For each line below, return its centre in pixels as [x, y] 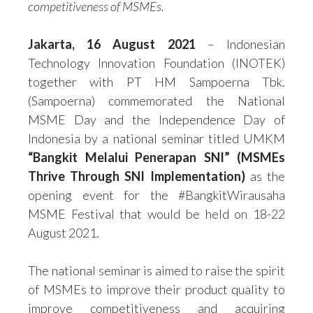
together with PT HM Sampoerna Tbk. [156, 82]
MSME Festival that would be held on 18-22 [156, 214]
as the [268, 176]
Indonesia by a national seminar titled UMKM [156, 138]
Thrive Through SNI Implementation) [139, 176]
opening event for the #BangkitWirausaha [156, 195]
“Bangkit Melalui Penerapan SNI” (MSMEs [156, 157]
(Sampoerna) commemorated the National [156, 101]
